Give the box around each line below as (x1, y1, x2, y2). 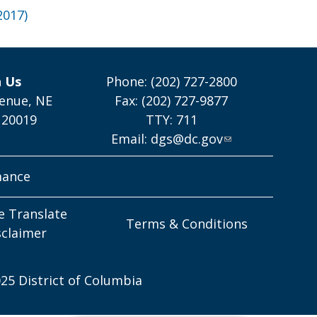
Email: (111, 130, 151, 147)
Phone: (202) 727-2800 (105, 73, 237, 90)
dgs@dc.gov (151, 130, 224, 147)
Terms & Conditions (126, 214, 248, 232)
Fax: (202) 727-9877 (115, 92, 229, 109)
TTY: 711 (145, 111, 197, 128)
